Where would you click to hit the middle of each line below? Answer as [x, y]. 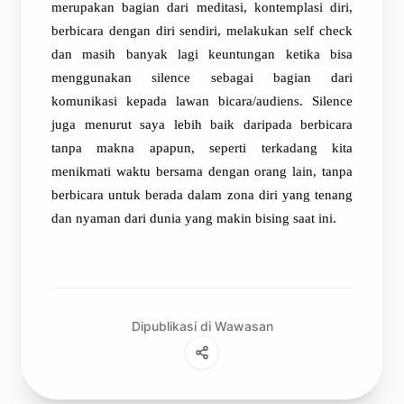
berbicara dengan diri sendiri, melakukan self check [202, 31]
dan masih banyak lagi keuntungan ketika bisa [202, 54]
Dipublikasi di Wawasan [202, 326]
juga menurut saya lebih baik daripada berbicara [202, 124]
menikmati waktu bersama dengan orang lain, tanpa [202, 171]
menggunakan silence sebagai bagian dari [202, 78]
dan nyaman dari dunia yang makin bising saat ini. [194, 218]
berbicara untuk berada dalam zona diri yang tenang [202, 195]
